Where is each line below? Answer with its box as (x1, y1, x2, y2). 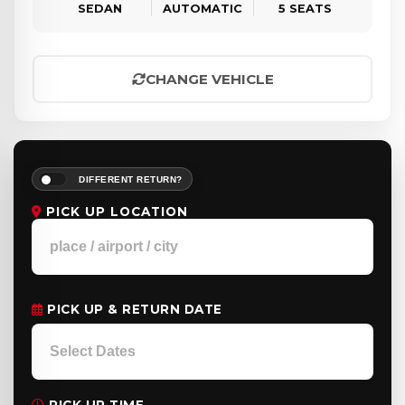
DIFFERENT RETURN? (79, 174, 183, 184)
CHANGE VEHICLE (145, 71, 274, 88)
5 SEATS (278, 2, 333, 15)
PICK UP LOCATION (42, 204, 188, 219)
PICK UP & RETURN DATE (42, 302, 222, 316)
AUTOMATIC (163, 2, 242, 15)
